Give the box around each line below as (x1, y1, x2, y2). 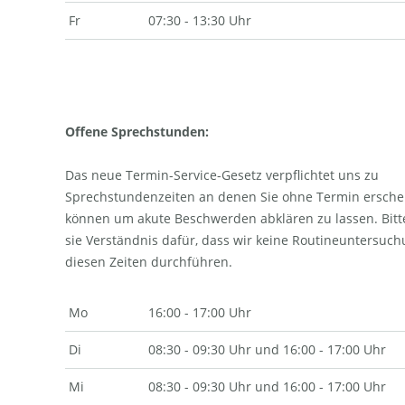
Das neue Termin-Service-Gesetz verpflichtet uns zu (65, 166, 379, 184)
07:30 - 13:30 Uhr (148, 12, 251, 29)
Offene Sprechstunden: (65, 123, 209, 140)
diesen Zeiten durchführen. (65, 253, 232, 270)
